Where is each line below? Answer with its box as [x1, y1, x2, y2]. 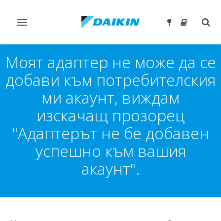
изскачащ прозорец [37, 105, 184, 126]
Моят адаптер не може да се [5, 51, 216, 73]
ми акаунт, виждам [41, 87, 180, 108]
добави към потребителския [5, 69, 216, 90]
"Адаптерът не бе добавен [12, 122, 209, 144]
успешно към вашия [35, 140, 186, 161]
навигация [21, 39, 56, 48]
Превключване [21, 21, 70, 31]
